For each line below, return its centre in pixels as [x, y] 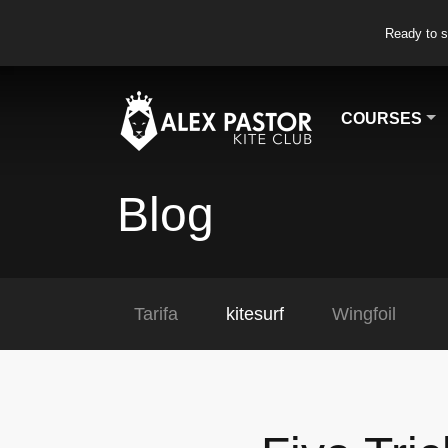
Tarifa [156, 314]
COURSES [381, 118]
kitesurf [255, 314]
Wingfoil [364, 314]
